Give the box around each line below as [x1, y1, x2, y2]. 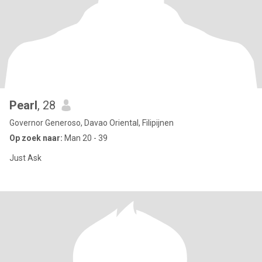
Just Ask [9, 153, 42, 163]
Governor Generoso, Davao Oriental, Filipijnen [9, 118, 174, 127]
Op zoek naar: [9, 133, 63, 143]
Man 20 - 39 [63, 133, 108, 143]
